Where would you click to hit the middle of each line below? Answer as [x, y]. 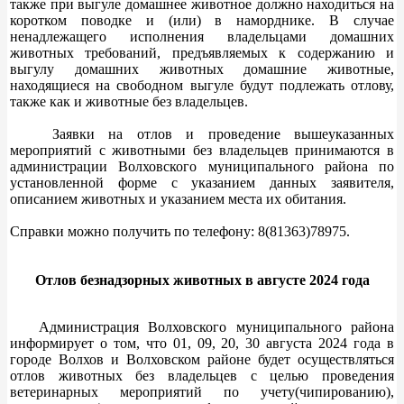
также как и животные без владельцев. [129, 101]
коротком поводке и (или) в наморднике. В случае [202, 20]
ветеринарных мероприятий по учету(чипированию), [202, 391]
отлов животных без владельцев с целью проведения [202, 375]
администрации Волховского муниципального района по [202, 166]
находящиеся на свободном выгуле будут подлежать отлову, [202, 85]
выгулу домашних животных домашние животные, [202, 69]
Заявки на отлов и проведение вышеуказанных [202, 133]
